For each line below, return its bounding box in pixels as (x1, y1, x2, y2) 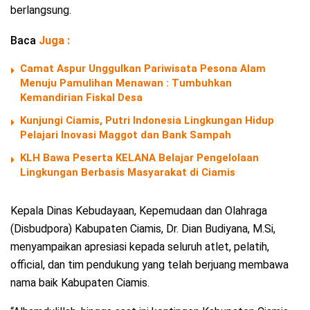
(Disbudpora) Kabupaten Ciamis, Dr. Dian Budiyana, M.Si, (10, 222, 275, 236)
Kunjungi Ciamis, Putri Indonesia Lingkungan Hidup (20, 114, 274, 127)
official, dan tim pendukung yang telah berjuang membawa (10, 258, 289, 272)
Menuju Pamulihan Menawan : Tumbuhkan (20, 77, 232, 90)
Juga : (39, 34, 70, 48)
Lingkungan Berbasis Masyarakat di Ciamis (20, 166, 235, 179)
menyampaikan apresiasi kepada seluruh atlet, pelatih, (10, 240, 269, 254)
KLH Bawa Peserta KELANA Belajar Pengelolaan (20, 152, 259, 165)
